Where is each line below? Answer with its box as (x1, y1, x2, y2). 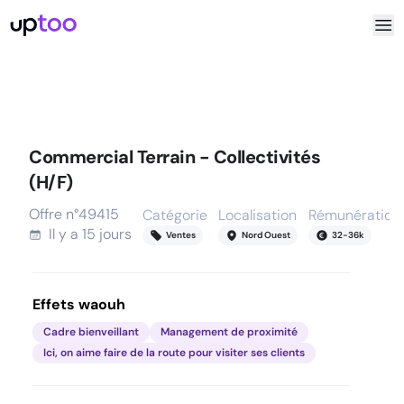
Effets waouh (32, 295, 125, 314)
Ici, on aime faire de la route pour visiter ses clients (43, 345, 305, 360)
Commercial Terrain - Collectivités (29, 145, 320, 169)
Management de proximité (161, 325, 298, 339)
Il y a (49, 225, 82, 243)
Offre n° (29, 205, 78, 224)
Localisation (218, 206, 297, 225)
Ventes (166, 229, 196, 241)
